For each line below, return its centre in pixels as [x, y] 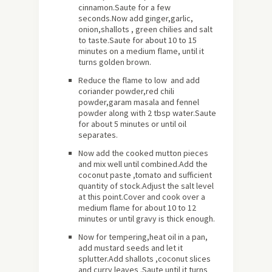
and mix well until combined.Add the [143, 164]
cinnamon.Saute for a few [124, 8]
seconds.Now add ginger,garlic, [136, 19]
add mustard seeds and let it [131, 248]
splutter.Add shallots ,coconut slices [144, 259]
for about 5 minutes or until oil [132, 124]
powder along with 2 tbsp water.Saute [147, 113]
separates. [98, 135]
